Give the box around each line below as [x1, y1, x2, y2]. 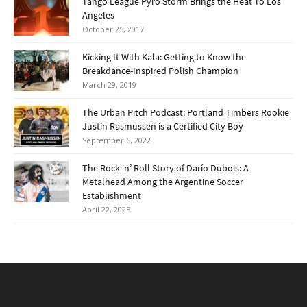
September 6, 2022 [82, 135, 151, 146]
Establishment [82, 189, 141, 202]
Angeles [82, 9, 114, 22]
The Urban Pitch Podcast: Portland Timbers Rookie [82, 106, 289, 119]
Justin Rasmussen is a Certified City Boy [82, 120, 243, 133]
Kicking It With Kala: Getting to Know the [82, 51, 246, 64]
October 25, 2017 [82, 24, 144, 35]
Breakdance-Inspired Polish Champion [82, 64, 238, 77]
